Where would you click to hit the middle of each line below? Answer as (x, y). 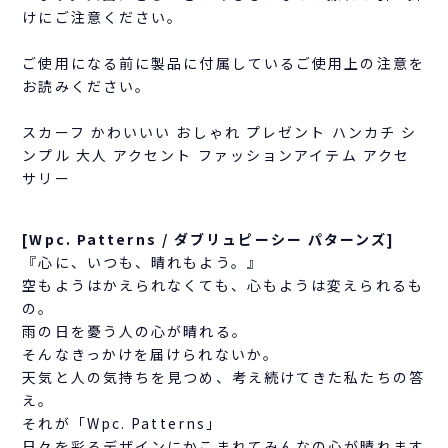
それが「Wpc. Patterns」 (122, 422)
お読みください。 (87, 85)
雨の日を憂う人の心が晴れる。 (135, 330)
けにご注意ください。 (103, 16)
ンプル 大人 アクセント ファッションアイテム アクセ (216, 154)
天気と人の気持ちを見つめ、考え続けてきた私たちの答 (223, 376)
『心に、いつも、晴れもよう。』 (142, 261)
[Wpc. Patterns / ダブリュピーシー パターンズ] (209, 238)
